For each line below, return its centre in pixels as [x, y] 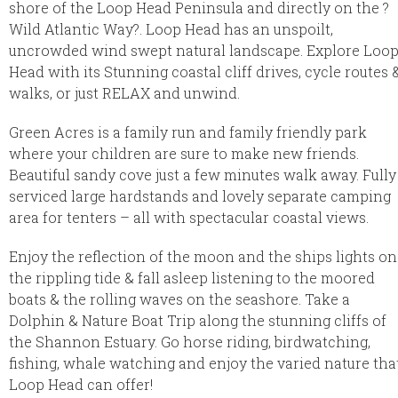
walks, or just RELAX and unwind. [124, 92]
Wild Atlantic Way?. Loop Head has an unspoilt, [171, 28]
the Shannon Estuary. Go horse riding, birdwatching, [190, 341]
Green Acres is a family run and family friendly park [188, 131]
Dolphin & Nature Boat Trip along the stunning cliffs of [198, 320]
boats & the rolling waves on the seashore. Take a [179, 298]
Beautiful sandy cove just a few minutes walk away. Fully [203, 174]
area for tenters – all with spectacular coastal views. [189, 217]
